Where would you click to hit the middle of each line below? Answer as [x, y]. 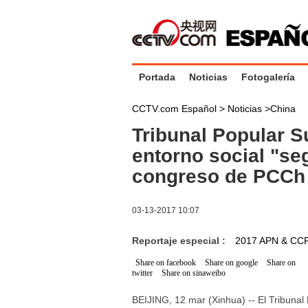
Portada [157, 77]
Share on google [231, 263]
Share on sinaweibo [194, 273]
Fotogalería [268, 77]
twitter [142, 273]
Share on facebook [166, 263]
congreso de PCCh [219, 176]
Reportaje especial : [184, 241]
